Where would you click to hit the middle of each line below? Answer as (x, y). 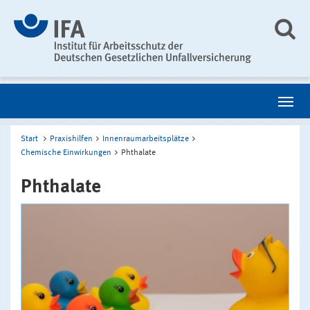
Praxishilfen (71, 139)
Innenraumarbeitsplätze (146, 139)
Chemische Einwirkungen (66, 153)
